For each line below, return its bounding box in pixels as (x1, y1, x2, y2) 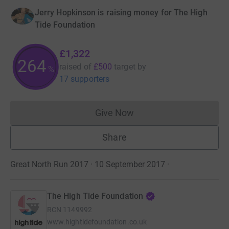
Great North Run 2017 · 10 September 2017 (10, 159, 165, 169)
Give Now (95, 107, 134, 118)
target (114, 61, 135, 72)
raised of (59, 61, 91, 72)
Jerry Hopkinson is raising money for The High (35, 7, 208, 17)
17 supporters (59, 74, 110, 84)
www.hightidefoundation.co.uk (47, 217, 147, 226)
